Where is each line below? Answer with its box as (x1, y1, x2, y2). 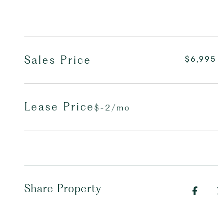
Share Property (24, 182, 102, 195)
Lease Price (24, 100, 94, 113)
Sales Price (24, 54, 91, 66)
